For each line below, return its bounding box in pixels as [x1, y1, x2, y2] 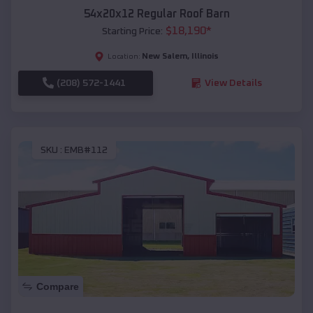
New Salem [142, 52, 187, 61]
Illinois [191, 52, 219, 61]
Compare [36, 280, 79, 292]
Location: [108, 52, 140, 60]
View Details [204, 78, 262, 88]
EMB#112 [64, 145, 108, 156]
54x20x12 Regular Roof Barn [83, 8, 230, 20]
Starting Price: [101, 26, 163, 36]
